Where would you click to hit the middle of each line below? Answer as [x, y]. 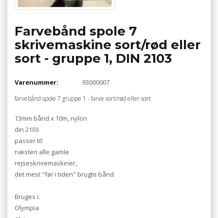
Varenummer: [36, 82]
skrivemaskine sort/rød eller [108, 45]
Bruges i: [27, 197]
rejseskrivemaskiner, [46, 163]
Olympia [27, 208]
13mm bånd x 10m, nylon [51, 118]
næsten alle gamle [42, 152]
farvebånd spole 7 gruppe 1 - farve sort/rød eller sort [83, 98]
